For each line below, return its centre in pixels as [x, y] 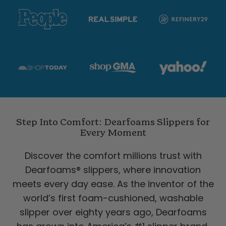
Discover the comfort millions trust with [113, 156]
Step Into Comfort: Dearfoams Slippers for [113, 123]
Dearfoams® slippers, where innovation [113, 170]
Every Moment [113, 133]
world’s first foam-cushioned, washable [113, 198]
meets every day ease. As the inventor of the [113, 184]
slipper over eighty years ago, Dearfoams [113, 212]
